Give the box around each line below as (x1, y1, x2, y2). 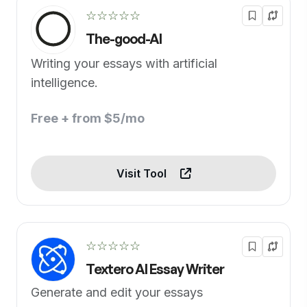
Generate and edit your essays (31, 284, 203, 299)
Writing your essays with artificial (31, 56, 217, 71)
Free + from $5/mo (31, 110, 145, 125)
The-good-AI (86, 30, 162, 48)
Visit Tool (116, 166, 169, 180)
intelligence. (31, 75, 98, 90)
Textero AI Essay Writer (86, 260, 224, 278)
